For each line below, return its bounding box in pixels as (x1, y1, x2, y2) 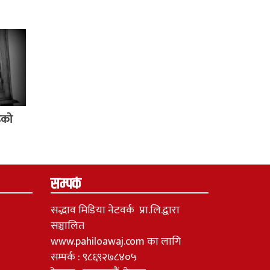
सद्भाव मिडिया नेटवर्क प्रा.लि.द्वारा (50, 201, 180, 219)
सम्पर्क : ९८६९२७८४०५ (50, 248, 137, 266)
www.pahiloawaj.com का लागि (50, 232, 181, 251)
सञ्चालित (50, 216, 84, 235)
